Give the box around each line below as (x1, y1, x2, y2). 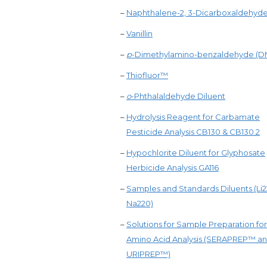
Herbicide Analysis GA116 (126, 163, 219, 172)
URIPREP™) (126, 249, 170, 259)
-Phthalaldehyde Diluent (131, 91, 225, 101)
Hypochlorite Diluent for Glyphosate (126, 148, 265, 157)
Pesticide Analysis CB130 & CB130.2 (126, 127, 260, 136)
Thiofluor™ (126, 70, 168, 80)
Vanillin (126, 29, 153, 38)
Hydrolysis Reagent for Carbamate (126, 112, 260, 122)
